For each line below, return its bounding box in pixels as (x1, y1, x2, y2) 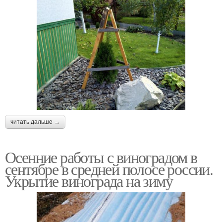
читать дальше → (10, 118, 60, 125)
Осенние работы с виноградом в (5, 146, 197, 167)
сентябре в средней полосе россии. (5, 158, 213, 179)
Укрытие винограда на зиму (5, 169, 172, 191)
